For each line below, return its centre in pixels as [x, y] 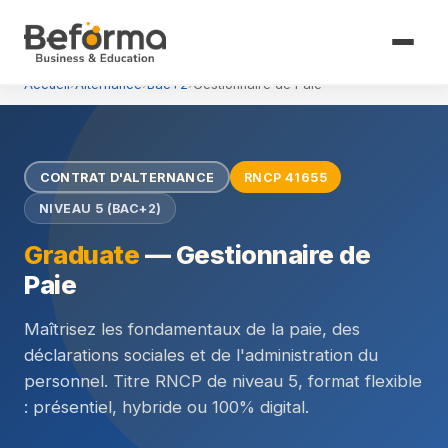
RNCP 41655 [285, 177]
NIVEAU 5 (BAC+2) [100, 208]
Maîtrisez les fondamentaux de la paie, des [192, 329]
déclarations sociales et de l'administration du [201, 355]
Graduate [81, 254]
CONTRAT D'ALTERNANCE [127, 177]
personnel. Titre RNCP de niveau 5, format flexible [223, 381]
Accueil [47, 84]
